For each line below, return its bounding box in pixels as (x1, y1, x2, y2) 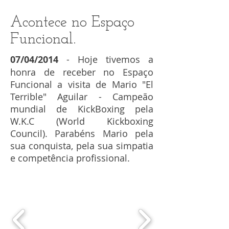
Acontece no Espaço (10, 15, 134, 31)
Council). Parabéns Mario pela (10, 127, 153, 140)
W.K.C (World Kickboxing (10, 115, 153, 128)
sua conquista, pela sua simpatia (10, 140, 153, 152)
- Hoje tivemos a (58, 53, 153, 66)
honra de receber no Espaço (10, 66, 153, 79)
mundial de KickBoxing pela (10, 103, 153, 116)
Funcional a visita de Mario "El (10, 78, 153, 91)
